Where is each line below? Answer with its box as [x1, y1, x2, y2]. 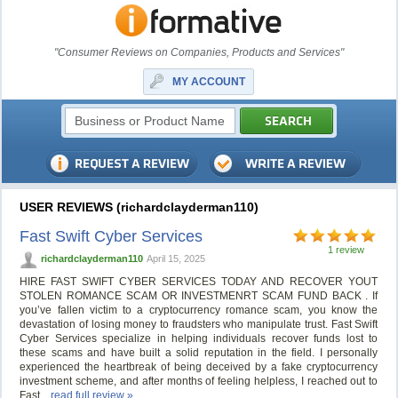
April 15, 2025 [147, 253, 206, 264]
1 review [328, 244, 365, 255]
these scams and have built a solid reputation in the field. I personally [20, 346, 378, 360]
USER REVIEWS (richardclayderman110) [20, 200, 259, 214]
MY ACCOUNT [172, 76, 246, 88]
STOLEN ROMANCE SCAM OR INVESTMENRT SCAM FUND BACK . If [20, 290, 378, 303]
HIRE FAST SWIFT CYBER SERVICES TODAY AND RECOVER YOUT [20, 275, 378, 289]
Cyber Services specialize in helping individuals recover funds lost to [20, 332, 378, 346]
